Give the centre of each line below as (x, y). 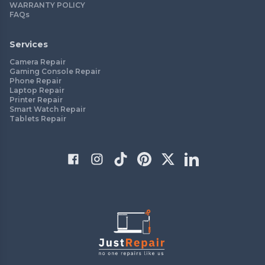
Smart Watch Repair (48, 109)
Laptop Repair (37, 90)
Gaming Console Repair (55, 71)
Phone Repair (35, 80)
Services (29, 44)
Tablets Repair (38, 118)
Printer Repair (36, 99)
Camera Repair (38, 62)
